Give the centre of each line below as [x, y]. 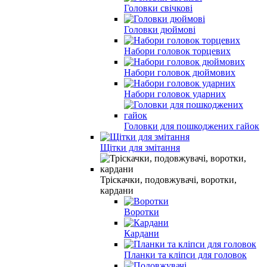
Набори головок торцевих [177, 51]
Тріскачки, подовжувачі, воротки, [168, 179]
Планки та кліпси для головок [185, 254]
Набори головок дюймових [180, 72]
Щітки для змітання [140, 147]
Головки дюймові [160, 29]
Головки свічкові [158, 8]
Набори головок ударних [175, 94]
